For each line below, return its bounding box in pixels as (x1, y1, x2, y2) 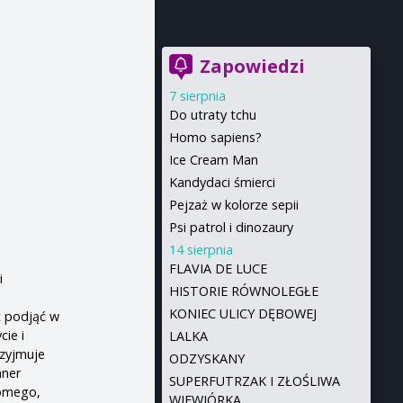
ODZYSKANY (168, 350, 245, 367)
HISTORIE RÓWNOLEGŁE (168, 282, 318, 300)
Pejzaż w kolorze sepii (168, 196, 299, 213)
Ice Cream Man (168, 151, 258, 168)
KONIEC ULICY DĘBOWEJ (168, 305, 317, 322)
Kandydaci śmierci (168, 174, 275, 191)
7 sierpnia (168, 87, 226, 104)
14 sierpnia (168, 241, 233, 258)
